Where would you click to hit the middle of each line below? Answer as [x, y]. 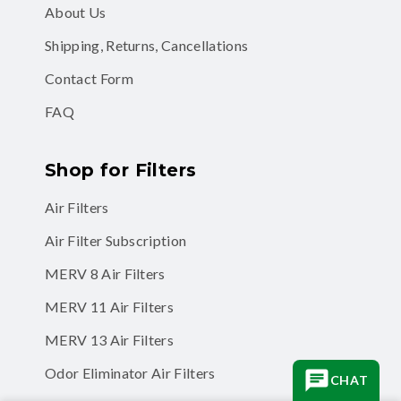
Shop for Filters [121, 170]
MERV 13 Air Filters [110, 339]
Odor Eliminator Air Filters [130, 372]
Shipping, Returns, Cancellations [147, 45]
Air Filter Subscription [116, 240]
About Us [76, 12]
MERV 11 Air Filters [110, 306]
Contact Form [89, 78]
